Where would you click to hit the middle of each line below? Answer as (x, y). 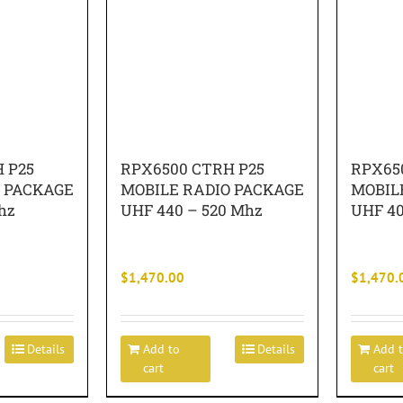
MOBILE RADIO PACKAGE (212, 189)
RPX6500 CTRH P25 (193, 169)
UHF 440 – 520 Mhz (192, 210)
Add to (161, 349)
